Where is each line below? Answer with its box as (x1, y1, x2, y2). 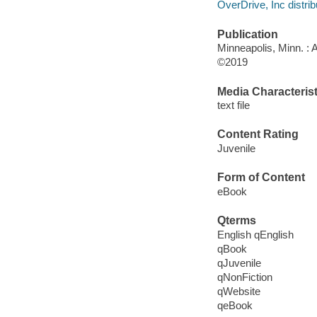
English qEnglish (217, 228, 294, 241)
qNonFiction (217, 270, 272, 283)
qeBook (217, 299, 253, 311)
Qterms (217, 214, 256, 227)
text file (217, 99, 250, 112)
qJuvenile (217, 256, 261, 269)
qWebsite (217, 284, 260, 297)
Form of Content (217, 171, 305, 184)
